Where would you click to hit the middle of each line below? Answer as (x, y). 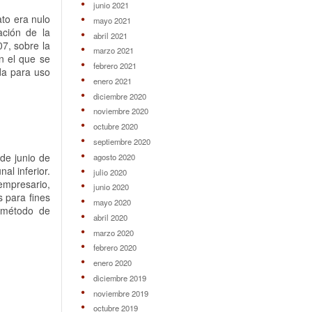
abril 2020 (110, 217)
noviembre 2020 (120, 111)
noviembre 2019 (120, 293)
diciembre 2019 (119, 278)
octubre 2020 (115, 126)
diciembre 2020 (119, 96)
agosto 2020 (114, 156)
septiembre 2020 (122, 141)
